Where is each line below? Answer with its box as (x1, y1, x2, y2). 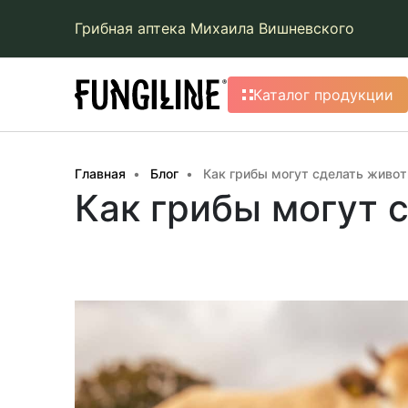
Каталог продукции (253, 86, 393, 104)
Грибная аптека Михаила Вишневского (75, 19, 354, 37)
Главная (75, 166, 126, 181)
